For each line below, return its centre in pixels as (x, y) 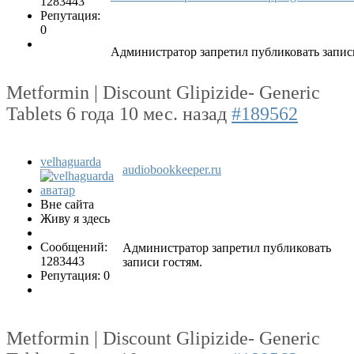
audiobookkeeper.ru (172, 170)
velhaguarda (71, 162)
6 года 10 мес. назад (149, 113)
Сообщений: (74, 247)
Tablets (36, 113)
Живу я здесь (75, 219)
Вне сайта (67, 205)
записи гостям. (162, 262)
